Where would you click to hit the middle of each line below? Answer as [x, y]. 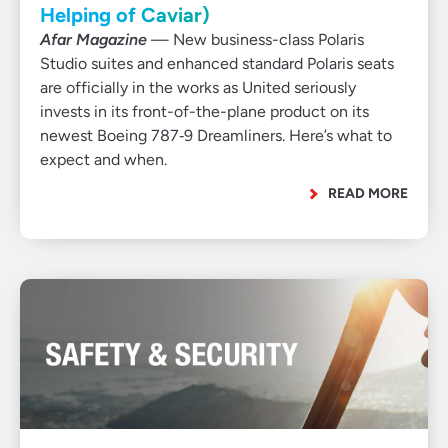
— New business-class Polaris [255, 39]
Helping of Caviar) [125, 15]
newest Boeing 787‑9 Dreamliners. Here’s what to [216, 135]
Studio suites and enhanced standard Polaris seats [217, 63]
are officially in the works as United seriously [198, 87]
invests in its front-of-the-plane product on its [204, 111]
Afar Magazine [93, 39]
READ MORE [368, 193]
